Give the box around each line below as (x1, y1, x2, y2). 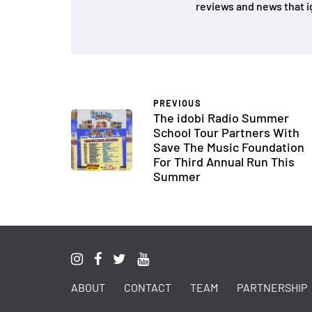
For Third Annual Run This (153, 154, 295, 169)
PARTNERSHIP (237, 281, 307, 294)
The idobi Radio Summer (153, 110, 289, 125)
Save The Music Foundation (153, 139, 304, 155)
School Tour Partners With (153, 125, 299, 140)
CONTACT (124, 281, 171, 294)
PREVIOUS (153, 98, 201, 108)
